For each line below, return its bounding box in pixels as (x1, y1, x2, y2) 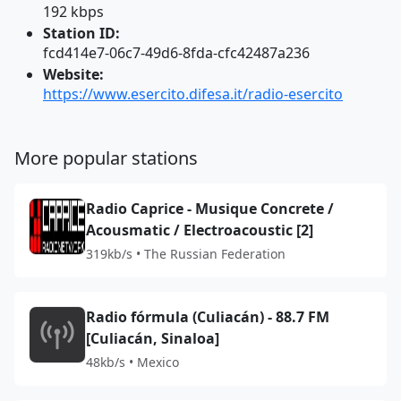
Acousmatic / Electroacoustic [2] (86, 220, 313, 240)
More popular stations (14, 146, 198, 170)
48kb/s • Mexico (86, 354, 179, 371)
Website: (43, 64, 104, 84)
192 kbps (43, 2, 104, 21)
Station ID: (43, 23, 120, 43)
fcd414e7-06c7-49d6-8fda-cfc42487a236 (43, 43, 310, 63)
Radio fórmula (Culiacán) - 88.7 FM (86, 307, 329, 327)
